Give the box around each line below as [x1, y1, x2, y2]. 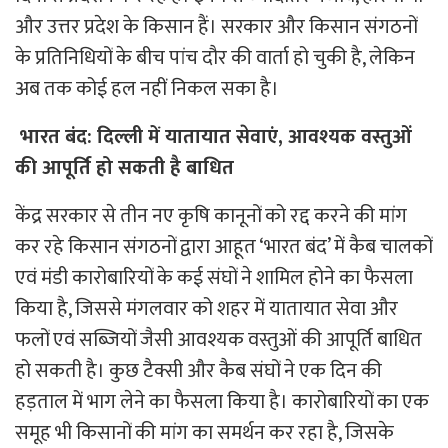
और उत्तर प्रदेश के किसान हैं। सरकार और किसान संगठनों [15, 9, 417, 44]
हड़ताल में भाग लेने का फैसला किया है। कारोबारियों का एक [15, 384, 429, 419]
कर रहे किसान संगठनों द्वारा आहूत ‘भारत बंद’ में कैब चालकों [15, 229, 432, 264]
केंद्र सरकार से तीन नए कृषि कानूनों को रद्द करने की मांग [15, 198, 407, 233]
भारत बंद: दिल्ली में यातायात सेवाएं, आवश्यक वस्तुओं [20, 119, 412, 154]
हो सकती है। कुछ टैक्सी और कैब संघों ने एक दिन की [15, 353, 382, 388]
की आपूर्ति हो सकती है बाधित [15, 150, 234, 185]
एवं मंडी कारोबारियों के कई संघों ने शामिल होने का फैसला [15, 260, 413, 295]
